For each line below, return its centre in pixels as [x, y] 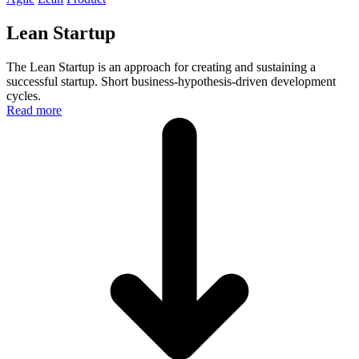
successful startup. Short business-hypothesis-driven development [171, 81]
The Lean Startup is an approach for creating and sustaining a [161, 67]
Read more [34, 110]
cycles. [24, 95]
